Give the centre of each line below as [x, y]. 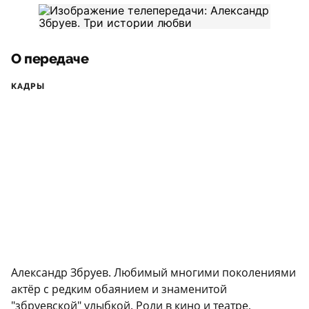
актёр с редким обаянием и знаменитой [119, 289]
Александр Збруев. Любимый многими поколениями [153, 272]
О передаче [50, 59]
